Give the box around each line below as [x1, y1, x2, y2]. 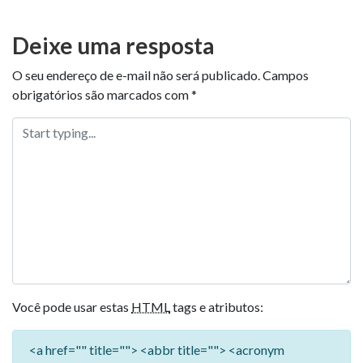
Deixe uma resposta [12, 32, 215, 60]
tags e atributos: [170, 299, 263, 315]
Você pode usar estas [12, 299, 131, 315]
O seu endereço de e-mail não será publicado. [12, 67, 260, 83]
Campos [263, 67, 309, 83]
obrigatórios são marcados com [12, 87, 191, 103]
